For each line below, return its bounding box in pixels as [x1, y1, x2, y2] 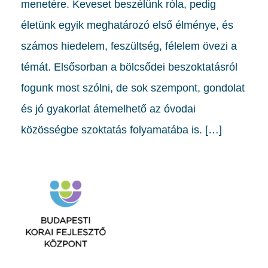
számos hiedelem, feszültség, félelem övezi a [21, 39, 237, 52]
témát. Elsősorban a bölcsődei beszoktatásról [21, 60, 237, 73]
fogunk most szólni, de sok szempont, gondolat [21, 81, 245, 94]
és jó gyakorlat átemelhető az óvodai [21, 102, 196, 115]
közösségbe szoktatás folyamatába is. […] [21, 123, 222, 136]
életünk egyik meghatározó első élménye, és [21, 19, 233, 31]
